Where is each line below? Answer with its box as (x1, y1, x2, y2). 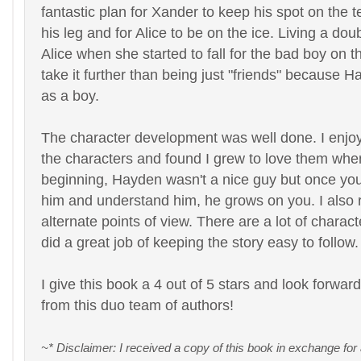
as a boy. (41, 87, 99, 104)
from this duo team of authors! (41, 297, 238, 313)
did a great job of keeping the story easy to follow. (41, 234, 359, 251)
